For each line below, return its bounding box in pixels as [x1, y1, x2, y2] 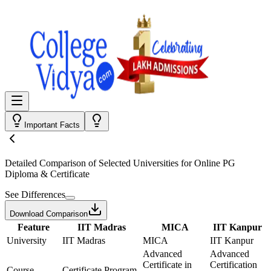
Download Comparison [10, 209, 88, 218]
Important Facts [24, 120, 80, 129]
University [7, 235, 47, 246]
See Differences [5, 189, 65, 200]
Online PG [194, 158, 235, 168]
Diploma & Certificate [5, 169, 90, 179]
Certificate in [143, 260, 192, 270]
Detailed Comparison [5, 158, 86, 168]
